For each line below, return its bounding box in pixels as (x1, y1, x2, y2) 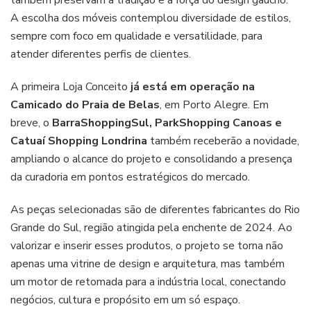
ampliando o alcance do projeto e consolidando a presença (10, 151, 292, 167)
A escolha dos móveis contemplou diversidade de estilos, (10, 10, 291, 26)
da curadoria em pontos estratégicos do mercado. (10, 169, 250, 185)
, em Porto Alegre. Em (160, 97, 269, 113)
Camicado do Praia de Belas (10, 97, 160, 113)
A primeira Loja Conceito (10, 79, 131, 95)
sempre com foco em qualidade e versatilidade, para (10, 28, 262, 44)
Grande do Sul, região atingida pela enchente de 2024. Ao (10, 220, 292, 236)
